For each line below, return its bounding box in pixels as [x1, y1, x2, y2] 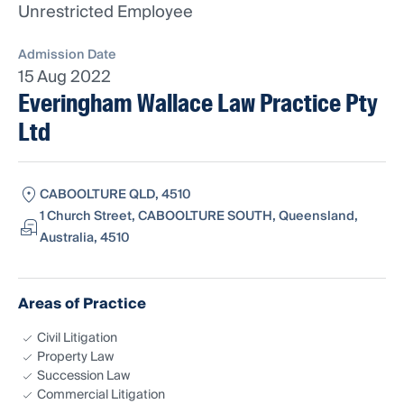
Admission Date [18, 44, 116, 67]
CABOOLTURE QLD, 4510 [40, 184, 191, 207]
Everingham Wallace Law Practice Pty [18, 87, 378, 120]
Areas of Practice [18, 291, 146, 317]
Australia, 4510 [40, 227, 130, 250]
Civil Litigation [37, 327, 117, 350]
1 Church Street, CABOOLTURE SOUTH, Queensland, [40, 206, 358, 228]
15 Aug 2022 [18, 63, 111, 92]
